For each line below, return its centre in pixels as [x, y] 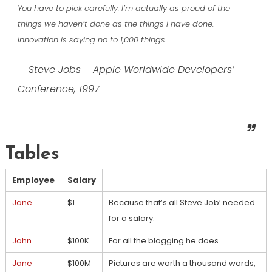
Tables [32, 155]
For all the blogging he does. [164, 241]
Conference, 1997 [58, 89]
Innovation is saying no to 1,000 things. [92, 40]
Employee [33, 180]
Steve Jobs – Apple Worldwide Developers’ [131, 70]
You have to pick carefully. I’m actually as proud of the [124, 8]
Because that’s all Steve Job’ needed [182, 203]
